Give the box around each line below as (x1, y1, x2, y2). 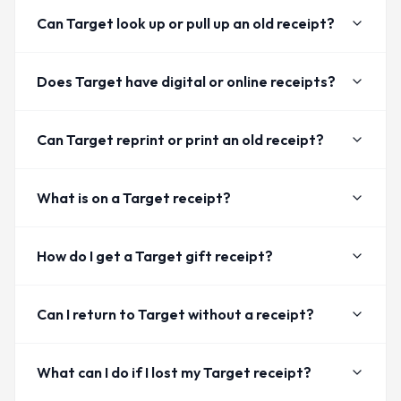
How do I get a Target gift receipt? (37, 247, 273, 266)
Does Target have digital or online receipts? (37, 73, 336, 91)
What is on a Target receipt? (37, 189, 231, 208)
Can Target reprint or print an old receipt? (37, 131, 324, 149)
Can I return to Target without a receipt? (37, 305, 314, 324)
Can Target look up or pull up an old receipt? (37, 14, 335, 33)
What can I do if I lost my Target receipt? (37, 363, 311, 382)
